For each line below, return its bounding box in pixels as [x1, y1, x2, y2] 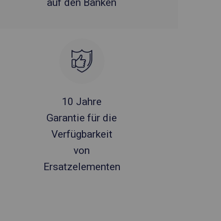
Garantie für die [46, 112, 117, 124]
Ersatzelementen [43, 161, 120, 173]
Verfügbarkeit [51, 128, 112, 140]
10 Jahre [62, 96, 102, 108]
